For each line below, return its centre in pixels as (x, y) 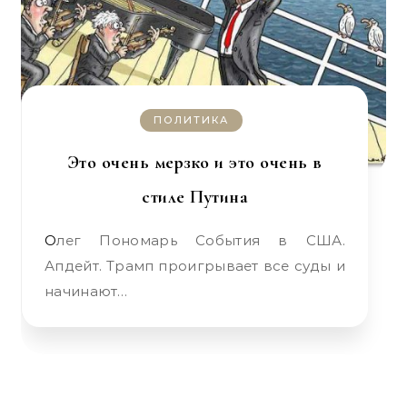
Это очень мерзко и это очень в (195, 163)
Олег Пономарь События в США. (51, 240)
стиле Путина (195, 197)
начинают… (86, 291)
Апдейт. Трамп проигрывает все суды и (195, 266)
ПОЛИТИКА (191, 120)
